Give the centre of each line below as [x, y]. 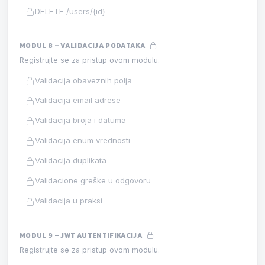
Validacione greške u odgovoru [93, 181]
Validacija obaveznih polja [84, 80]
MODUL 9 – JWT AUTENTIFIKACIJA [82, 236]
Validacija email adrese [78, 100]
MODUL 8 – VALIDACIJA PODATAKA [83, 46]
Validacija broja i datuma [81, 120]
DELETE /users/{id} [70, 11]
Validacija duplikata [71, 161]
